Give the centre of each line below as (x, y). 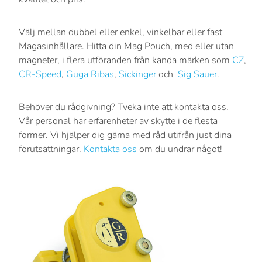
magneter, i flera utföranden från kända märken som (125, 60)
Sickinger (137, 74)
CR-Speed (40, 74)
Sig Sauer (197, 74)
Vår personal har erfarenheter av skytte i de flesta (118, 121)
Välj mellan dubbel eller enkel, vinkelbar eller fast (120, 32)
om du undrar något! (180, 149)
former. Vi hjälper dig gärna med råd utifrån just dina (125, 135)
